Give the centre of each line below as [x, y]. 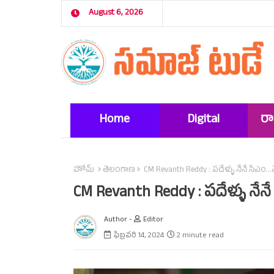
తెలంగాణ [119, 170]
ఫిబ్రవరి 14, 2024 [139, 236]
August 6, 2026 [116, 13]
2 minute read [200, 236]
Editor [153, 220]
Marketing [203, 154]
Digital [203, 120]
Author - [119, 220]
